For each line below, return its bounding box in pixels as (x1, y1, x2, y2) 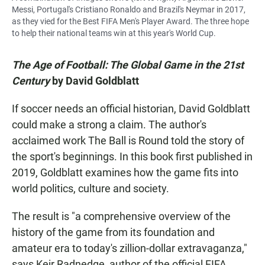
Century (12, 75, 50, 88)
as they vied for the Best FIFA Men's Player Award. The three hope (12, 17, 249, 27)
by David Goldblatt (50, 75, 139, 88)
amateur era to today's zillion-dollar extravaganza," (12, 242, 247, 255)
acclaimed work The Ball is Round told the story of (12, 134, 244, 147)
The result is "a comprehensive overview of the (12, 210, 231, 223)
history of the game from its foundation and (12, 226, 215, 239)
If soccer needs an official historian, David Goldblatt (12, 102, 250, 115)
